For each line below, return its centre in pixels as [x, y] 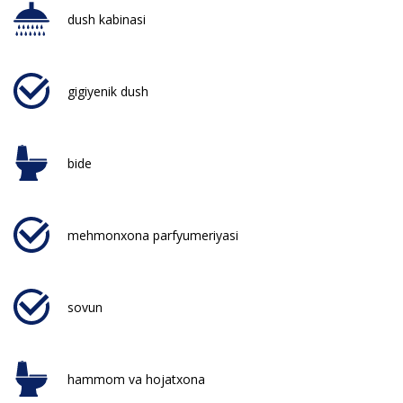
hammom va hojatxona [136, 379]
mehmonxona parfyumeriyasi [153, 235]
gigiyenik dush [108, 91]
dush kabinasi [107, 19]
